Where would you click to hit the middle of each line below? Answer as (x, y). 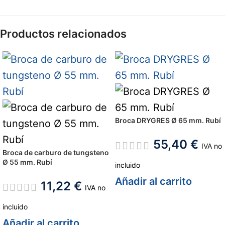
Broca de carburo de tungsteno (56, 152)
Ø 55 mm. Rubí (27, 162)
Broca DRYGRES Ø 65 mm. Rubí (168, 120)
